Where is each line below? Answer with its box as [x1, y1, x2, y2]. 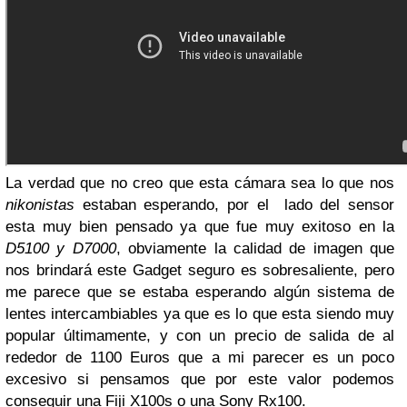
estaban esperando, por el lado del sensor [74, 196, 394, 214]
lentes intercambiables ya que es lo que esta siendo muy [5, 305, 394, 323]
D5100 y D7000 [5, 240, 116, 258]
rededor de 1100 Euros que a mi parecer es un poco [5, 349, 394, 367]
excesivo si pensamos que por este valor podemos [5, 371, 394, 389]
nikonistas [5, 196, 74, 214]
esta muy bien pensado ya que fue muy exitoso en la [5, 218, 394, 236]
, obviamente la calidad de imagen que [115, 240, 394, 258]
